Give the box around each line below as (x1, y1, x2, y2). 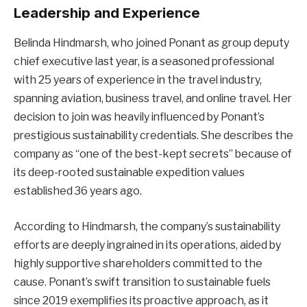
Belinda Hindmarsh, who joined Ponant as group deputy (14, 36, 289, 50)
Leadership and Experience (14, 3, 200, 21)
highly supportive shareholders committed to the (14, 256, 262, 270)
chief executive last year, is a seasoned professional (14, 55, 274, 69)
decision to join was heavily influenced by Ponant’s (14, 110, 265, 124)
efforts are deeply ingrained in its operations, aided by (14, 238, 281, 251)
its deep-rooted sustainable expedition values (14, 166, 245, 180)
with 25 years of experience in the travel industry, (14, 73, 262, 87)
